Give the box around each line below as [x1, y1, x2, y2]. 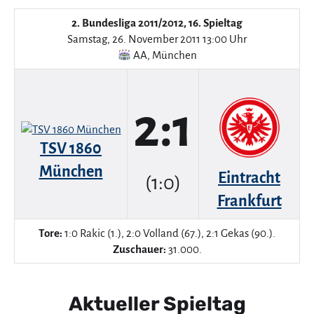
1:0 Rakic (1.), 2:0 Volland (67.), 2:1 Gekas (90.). [62, 227, 275, 239]
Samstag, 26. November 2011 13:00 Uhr [67, 33, 247, 45]
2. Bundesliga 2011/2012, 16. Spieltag [71, 17, 243, 29]
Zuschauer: [112, 243, 166, 255]
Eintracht [218, 170, 280, 186]
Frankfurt [217, 193, 282, 210]
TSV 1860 [40, 140, 102, 157]
